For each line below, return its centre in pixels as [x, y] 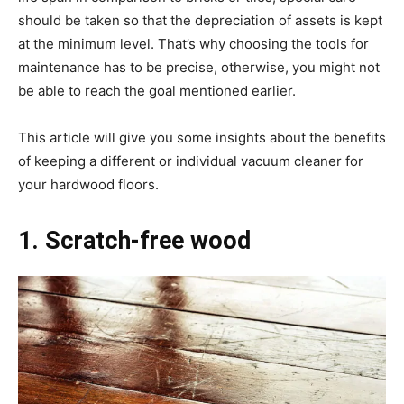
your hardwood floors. [88, 184]
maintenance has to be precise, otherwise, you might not [199, 67]
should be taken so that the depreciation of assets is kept [200, 20]
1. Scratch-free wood [134, 240]
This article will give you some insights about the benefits [202, 137]
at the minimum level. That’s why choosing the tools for [193, 43]
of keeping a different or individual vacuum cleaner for [191, 161]
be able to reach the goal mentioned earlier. [157, 90]
